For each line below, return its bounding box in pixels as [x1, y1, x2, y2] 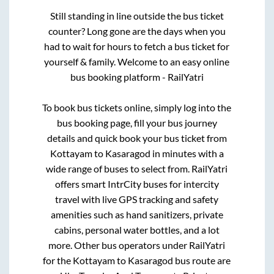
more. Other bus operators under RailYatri [48, 239, 226, 251]
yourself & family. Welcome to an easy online [44, 56, 230, 68]
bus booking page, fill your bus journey [56, 117, 217, 129]
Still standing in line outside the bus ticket [50, 10, 224, 22]
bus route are [173, 254, 231, 267]
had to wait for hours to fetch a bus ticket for [44, 40, 230, 53]
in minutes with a [150, 147, 224, 160]
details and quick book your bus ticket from [46, 132, 227, 144]
